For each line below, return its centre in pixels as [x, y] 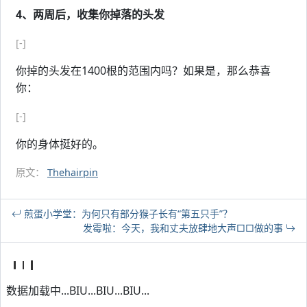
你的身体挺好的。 [60, 144]
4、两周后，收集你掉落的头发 [90, 14]
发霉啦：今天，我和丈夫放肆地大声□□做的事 [184, 228]
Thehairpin [73, 172]
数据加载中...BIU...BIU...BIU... [78, 291]
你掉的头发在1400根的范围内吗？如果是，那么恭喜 [143, 71]
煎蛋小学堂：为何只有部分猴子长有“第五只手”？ [127, 213]
